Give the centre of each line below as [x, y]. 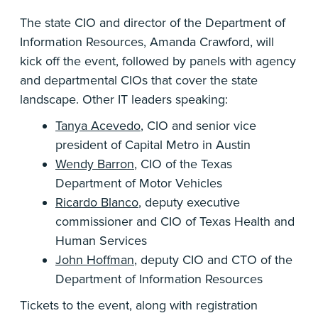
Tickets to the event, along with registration [139, 306]
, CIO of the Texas [183, 164]
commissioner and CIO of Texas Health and [175, 222]
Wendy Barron [95, 164]
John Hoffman [95, 260]
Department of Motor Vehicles [139, 183]
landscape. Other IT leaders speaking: [124, 100]
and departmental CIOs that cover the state [139, 81]
